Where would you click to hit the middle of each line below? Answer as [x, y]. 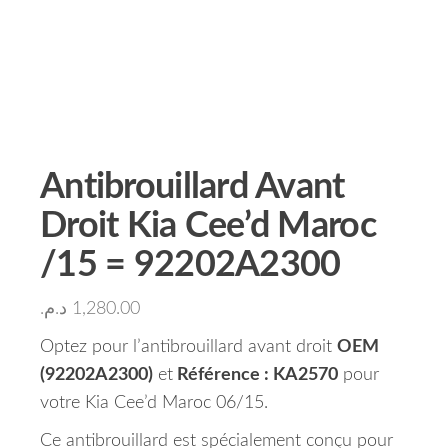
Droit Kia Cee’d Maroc [208, 226]
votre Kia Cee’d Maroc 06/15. [154, 403]
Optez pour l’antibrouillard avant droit [188, 347]
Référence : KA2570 [255, 375]
